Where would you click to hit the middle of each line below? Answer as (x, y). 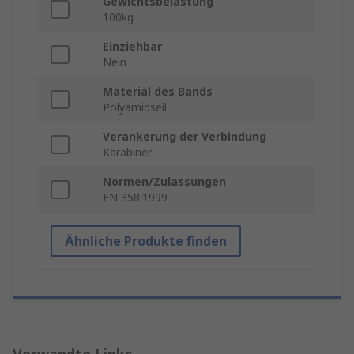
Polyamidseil (135, 107)
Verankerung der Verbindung (185, 137)
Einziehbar (132, 47)
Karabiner (127, 153)
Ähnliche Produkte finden (146, 241)
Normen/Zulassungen (164, 182)
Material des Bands (158, 92)
